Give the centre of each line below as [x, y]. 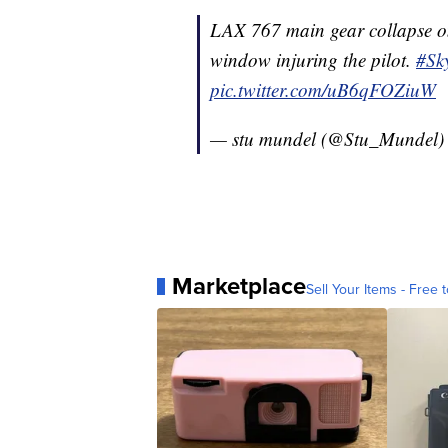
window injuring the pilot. [313, 60]
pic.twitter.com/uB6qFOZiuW [323, 90]
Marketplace [239, 286]
